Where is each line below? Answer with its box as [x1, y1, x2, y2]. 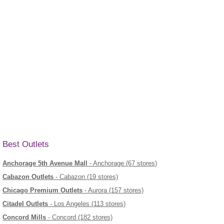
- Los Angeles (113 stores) [48, 200, 125, 208]
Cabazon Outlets [2, 173, 53, 181]
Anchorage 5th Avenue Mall [2, 159, 87, 167]
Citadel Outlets [2, 200, 48, 208]
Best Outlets [2, 139, 49, 149]
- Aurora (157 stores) [82, 186, 143, 194]
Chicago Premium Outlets [2, 186, 82, 194]
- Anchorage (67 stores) [87, 159, 157, 167]
